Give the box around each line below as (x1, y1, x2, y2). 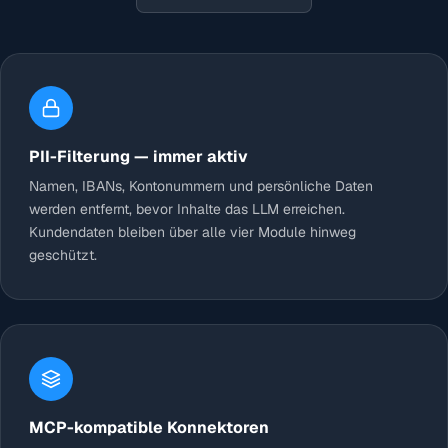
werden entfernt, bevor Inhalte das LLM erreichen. (29, 200, 345, 219)
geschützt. (29, 246, 97, 265)
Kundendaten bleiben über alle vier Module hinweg (29, 223, 356, 242)
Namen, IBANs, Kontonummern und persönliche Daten (29, 177, 373, 196)
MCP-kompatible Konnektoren (29, 417, 269, 439)
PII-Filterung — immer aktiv (29, 146, 248, 168)
